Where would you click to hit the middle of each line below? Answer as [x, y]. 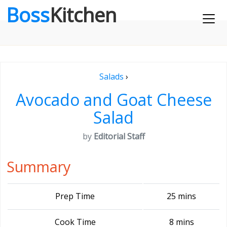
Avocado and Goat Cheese [113, 100]
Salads [111, 77]
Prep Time [75, 196]
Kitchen [83, 15]
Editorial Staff [119, 136]
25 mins [181, 196]
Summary [39, 166]
